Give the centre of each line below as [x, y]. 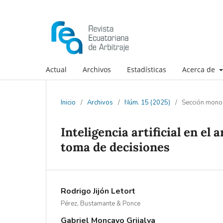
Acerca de [200, 69]
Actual [56, 69]
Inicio [68, 102]
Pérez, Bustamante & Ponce [101, 203]
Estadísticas [147, 69]
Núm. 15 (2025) [147, 102]
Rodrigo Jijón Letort [98, 191]
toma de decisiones [115, 147]
